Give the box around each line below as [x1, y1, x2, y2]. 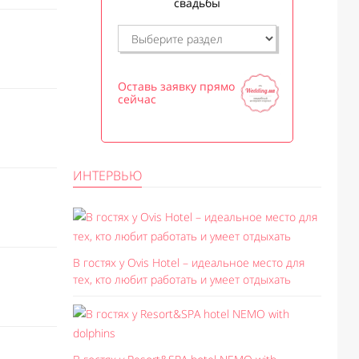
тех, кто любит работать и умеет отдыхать [73, 272, 291, 287]
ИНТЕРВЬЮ [73, 167, 142, 184]
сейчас [118, 91, 156, 107]
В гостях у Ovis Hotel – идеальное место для [73, 255, 305, 270]
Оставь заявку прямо [118, 79, 235, 94]
